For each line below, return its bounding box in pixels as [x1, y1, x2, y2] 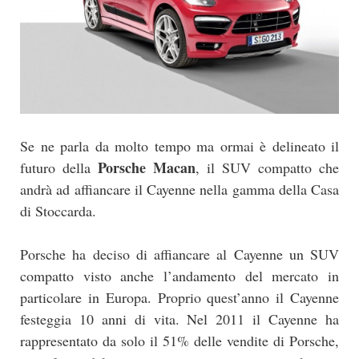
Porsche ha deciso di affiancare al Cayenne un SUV [20, 244, 339, 264]
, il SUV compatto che [196, 158, 339, 178]
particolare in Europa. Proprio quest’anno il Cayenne [20, 288, 339, 308]
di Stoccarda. [20, 201, 96, 221]
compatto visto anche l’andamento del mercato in [20, 266, 339, 286]
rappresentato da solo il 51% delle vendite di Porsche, [20, 331, 339, 351]
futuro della [20, 158, 98, 178]
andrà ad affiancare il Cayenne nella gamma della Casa [20, 179, 339, 200]
